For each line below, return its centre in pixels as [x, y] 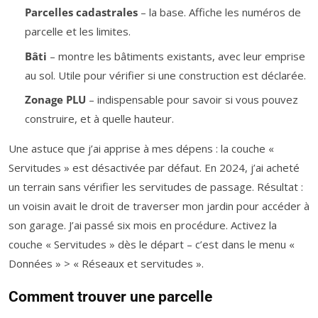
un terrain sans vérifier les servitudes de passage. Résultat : [156, 187]
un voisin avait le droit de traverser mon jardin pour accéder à [159, 206]
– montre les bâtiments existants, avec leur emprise [176, 56]
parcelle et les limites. [77, 32]
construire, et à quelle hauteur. [99, 119]
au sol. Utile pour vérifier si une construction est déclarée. [165, 75]
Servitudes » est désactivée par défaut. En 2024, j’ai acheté [154, 168]
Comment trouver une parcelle [110, 297]
